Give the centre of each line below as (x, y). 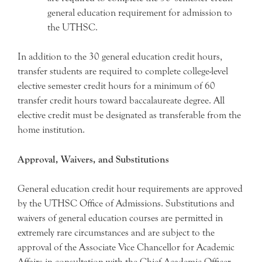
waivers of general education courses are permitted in (120, 218)
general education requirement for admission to (140, 12)
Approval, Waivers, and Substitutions (93, 159)
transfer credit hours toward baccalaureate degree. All (121, 100)
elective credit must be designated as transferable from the (129, 115)
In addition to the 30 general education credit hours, (120, 56)
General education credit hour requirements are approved (130, 189)
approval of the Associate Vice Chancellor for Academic (126, 247)
